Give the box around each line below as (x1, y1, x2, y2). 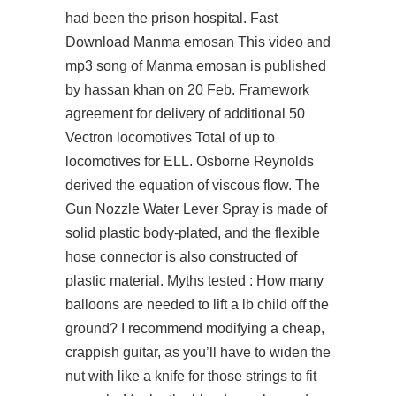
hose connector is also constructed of (65, 249, 297, 264)
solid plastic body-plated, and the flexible (65, 225, 320, 240)
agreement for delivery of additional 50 (65, 106, 305, 121)
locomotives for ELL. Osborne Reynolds (65, 154, 314, 169)
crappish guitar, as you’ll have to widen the (65, 345, 331, 360)
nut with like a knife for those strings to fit (65, 369, 316, 384)
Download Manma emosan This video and (65, 34, 331, 49)
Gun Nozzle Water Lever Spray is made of (65, 202, 327, 217)
